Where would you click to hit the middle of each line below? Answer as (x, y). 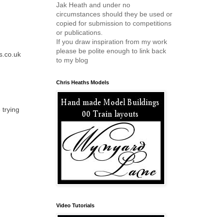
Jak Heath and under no (93, 5)
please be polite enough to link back (111, 51)
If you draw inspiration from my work (112, 42)
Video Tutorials (75, 205)
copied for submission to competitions (114, 23)
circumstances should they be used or (114, 14)
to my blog (72, 60)
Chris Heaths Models (83, 82)
